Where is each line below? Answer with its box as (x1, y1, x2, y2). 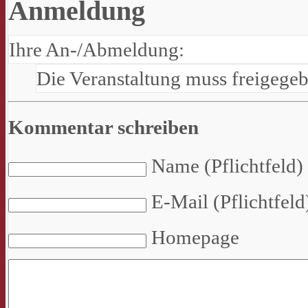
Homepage (151, 225, 239, 248)
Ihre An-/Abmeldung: (9, 38, 184, 60)
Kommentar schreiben (8, 115, 199, 138)
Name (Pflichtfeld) (151, 154, 303, 177)
